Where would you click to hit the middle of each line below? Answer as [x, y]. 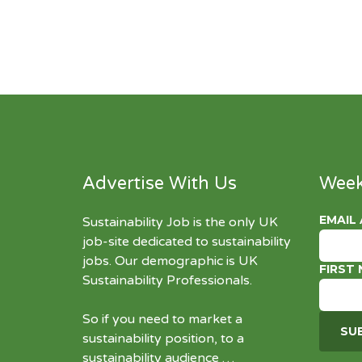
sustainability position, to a [163, 339]
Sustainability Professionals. [167, 280]
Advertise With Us [160, 183]
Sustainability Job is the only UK [180, 222]
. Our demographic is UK [183, 261]
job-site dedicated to [147, 242]
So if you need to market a [162, 319]
